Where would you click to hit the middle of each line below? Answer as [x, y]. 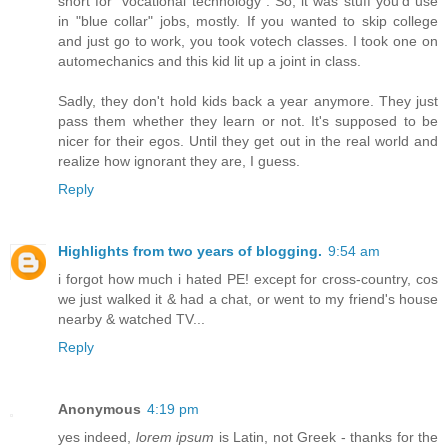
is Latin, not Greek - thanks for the [326, 437]
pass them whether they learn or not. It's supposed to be [248, 121]
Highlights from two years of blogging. [190, 251]
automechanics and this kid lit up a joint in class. [209, 61]
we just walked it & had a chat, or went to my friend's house [248, 299]
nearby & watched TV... [131, 319]
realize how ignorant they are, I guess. [179, 161]
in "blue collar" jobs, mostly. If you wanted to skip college [248, 21]
